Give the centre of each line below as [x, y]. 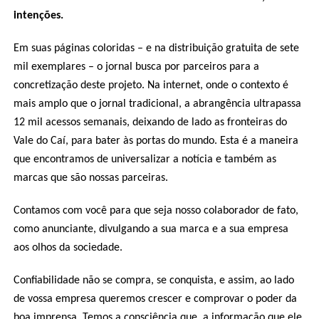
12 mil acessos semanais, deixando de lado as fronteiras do [150, 122]
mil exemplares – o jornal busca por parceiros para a [136, 67]
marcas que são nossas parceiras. [90, 178]
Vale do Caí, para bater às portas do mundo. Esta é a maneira [156, 141]
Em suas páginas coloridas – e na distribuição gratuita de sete [156, 48]
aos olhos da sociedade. [68, 248]
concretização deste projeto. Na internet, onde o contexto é [151, 85]
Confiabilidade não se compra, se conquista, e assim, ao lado [153, 281]
